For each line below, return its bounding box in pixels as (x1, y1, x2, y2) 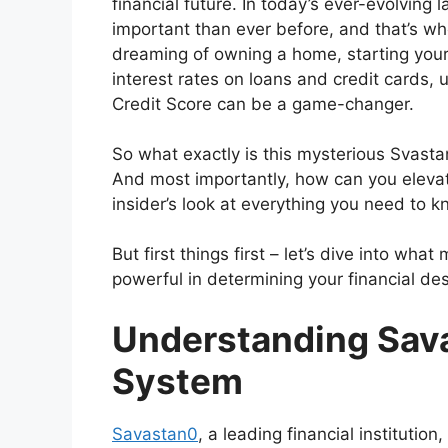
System (112, 359, 243, 402)
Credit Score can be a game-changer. (112, 94, 414, 115)
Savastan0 (112, 423, 198, 444)
